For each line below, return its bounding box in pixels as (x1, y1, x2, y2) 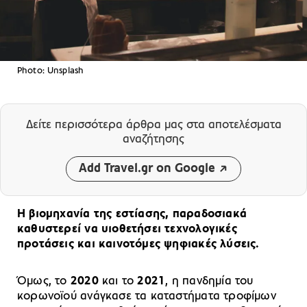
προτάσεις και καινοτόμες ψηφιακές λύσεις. (17, 237, 260, 251)
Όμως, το (17, 274, 71, 288)
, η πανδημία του (165, 274, 254, 288)
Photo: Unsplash (17, 65, 84, 76)
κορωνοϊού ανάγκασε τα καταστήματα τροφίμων (17, 289, 276, 303)
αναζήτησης (123, 132, 184, 146)
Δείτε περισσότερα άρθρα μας (25, 118, 186, 132)
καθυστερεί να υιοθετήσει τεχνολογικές (17, 222, 237, 236)
